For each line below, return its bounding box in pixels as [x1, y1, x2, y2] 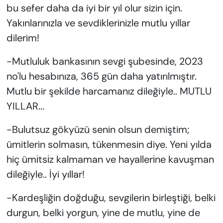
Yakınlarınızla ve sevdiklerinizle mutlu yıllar [6, 16, 190, 30]
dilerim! [6, 31, 39, 45]
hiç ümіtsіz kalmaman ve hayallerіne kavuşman [6, 153, 214, 166]
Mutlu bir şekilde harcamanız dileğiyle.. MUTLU [6, 85, 212, 98]
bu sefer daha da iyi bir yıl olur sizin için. [6, 1, 182, 15]
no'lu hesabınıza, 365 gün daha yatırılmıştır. [6, 70, 197, 83]
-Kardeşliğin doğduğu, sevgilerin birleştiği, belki [6, 191, 216, 205]
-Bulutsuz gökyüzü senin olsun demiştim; [6, 123, 190, 136]
